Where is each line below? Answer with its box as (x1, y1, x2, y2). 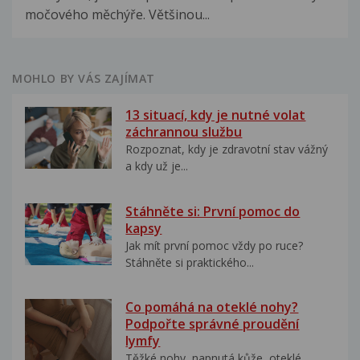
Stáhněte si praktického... (125, 254, 255, 270)
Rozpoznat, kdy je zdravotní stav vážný (125, 141, 329, 157)
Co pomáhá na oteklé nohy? (125, 298, 299, 317)
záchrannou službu (125, 123, 243, 141)
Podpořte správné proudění (125, 315, 300, 333)
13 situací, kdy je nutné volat (125, 106, 306, 125)
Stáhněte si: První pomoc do (125, 202, 301, 220)
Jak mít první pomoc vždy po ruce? (125, 237, 304, 253)
